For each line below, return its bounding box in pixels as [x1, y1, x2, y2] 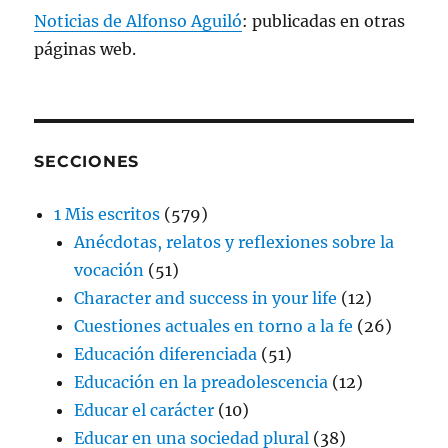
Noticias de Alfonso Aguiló [34, 10, 243, 31]
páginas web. [34, 38, 137, 59]
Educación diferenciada [74, 343, 258, 364]
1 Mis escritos [54, 203, 161, 224]
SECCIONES [34, 151, 140, 171]
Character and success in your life [74, 287, 338, 308]
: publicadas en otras [242, 10, 406, 31]
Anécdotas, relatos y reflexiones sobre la [74, 231, 395, 252]
